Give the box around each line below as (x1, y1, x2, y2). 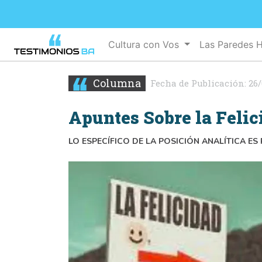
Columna (91, 75, 141, 90)
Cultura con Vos (108, 38, 182, 50)
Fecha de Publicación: (150, 77, 249, 89)
